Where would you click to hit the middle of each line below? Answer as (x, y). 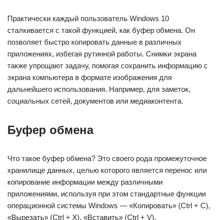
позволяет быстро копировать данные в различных (95, 42)
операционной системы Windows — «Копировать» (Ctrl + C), (109, 205)
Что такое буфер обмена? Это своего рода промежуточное (107, 158)
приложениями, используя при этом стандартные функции (107, 193)
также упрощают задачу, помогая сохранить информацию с (108, 65)
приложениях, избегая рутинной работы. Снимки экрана (102, 54)
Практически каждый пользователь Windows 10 (88, 18)
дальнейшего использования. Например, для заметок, (99, 89)
